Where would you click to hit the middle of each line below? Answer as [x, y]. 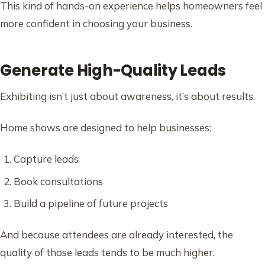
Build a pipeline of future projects [91, 203]
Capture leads [46, 159]
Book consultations [58, 181]
